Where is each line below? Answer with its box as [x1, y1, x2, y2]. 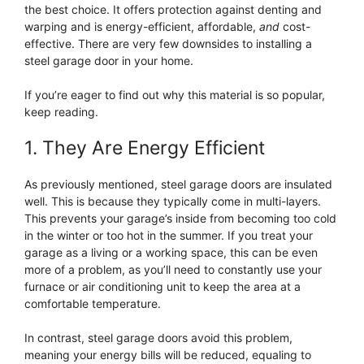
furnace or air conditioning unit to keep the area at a [24, 279, 301, 294]
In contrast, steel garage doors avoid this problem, [24, 331, 292, 345]
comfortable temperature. [24, 297, 161, 311]
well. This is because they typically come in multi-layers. [24, 194, 321, 209]
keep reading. [24, 105, 98, 119]
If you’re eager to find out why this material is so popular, [24, 88, 325, 102]
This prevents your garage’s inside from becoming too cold [24, 211, 336, 226]
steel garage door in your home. [24, 54, 193, 68]
